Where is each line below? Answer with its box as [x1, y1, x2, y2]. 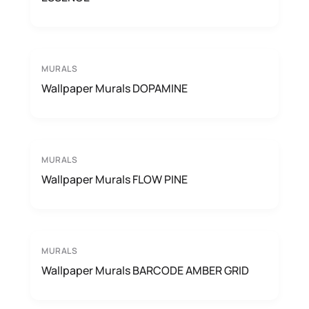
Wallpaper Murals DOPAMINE [41, 81, 188, 96]
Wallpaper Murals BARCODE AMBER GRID [41, 263, 249, 278]
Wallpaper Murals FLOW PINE [41, 172, 188, 187]
